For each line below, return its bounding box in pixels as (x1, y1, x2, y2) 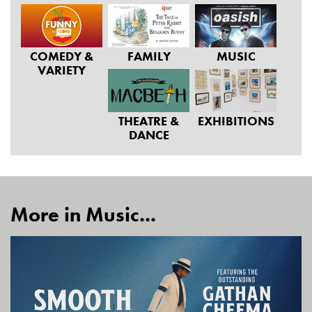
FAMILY (127, 47, 171, 64)
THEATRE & (118, 112, 179, 129)
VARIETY (38, 61, 86, 78)
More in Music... (10, 201, 156, 228)
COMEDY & (30, 47, 93, 64)
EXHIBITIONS (197, 112, 274, 129)
